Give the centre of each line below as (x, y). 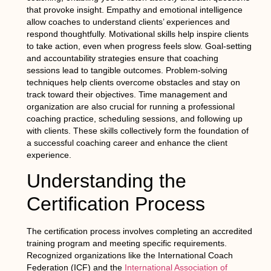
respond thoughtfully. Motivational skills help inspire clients (137, 34)
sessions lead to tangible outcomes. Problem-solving (127, 70)
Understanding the (106, 181)
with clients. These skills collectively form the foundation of (137, 130)
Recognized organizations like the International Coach (129, 256)
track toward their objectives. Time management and (127, 94)
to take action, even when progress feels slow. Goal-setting (139, 46)
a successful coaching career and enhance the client (127, 142)
